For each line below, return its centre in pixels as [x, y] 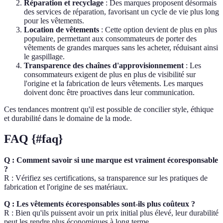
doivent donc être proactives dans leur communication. [109, 92]
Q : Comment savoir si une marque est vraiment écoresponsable [111, 160]
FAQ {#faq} [33, 139]
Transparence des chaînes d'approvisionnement [104, 65]
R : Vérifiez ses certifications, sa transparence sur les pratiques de [106, 178]
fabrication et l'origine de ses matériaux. [66, 187]
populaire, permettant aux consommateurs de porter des [110, 38]
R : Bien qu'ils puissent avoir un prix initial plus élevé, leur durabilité [111, 213]
